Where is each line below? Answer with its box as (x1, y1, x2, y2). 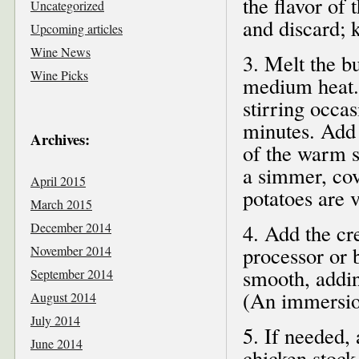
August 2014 (30, 288, 96, 305)
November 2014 (30, 241, 111, 259)
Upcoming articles (30, 19, 123, 37)
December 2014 (30, 218, 111, 236)
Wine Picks (30, 66, 88, 83)
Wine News (30, 42, 91, 60)
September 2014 (30, 264, 113, 282)
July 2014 (30, 311, 80, 329)
